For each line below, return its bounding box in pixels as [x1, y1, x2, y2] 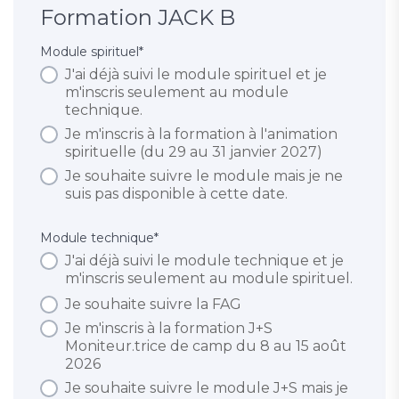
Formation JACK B [40, 4, 235, 31]
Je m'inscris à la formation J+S [65, 320, 273, 338]
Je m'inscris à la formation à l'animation [65, 126, 338, 143]
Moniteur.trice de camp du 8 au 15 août [65, 338, 346, 355]
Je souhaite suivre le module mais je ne [65, 167, 343, 185]
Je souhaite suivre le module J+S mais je [65, 379, 348, 397]
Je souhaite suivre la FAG [65, 296, 241, 313]
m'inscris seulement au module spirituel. [65, 270, 353, 288]
